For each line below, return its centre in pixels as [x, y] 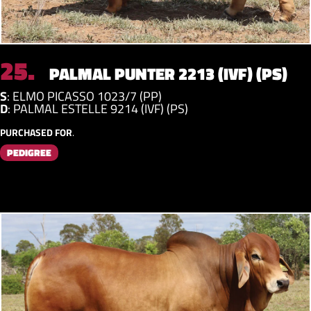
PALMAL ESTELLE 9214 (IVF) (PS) [101, 108]
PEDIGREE [29, 152]
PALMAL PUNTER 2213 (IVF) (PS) [167, 73]
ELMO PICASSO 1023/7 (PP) [87, 96]
